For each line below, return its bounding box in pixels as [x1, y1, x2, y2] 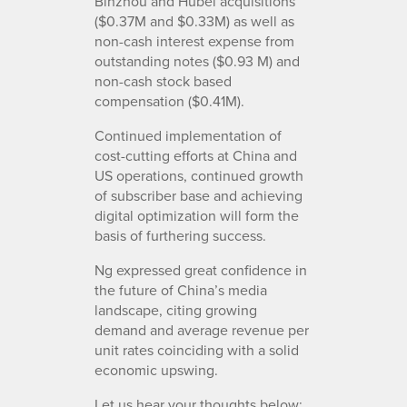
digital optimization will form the [94, 204, 299, 225]
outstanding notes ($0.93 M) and [94, 50, 300, 71]
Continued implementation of [94, 124, 282, 145]
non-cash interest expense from [94, 30, 294, 51]
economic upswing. [94, 359, 218, 380]
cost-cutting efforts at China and [94, 144, 297, 165]
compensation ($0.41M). [94, 90, 244, 111]
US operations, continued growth [94, 164, 303, 185]
